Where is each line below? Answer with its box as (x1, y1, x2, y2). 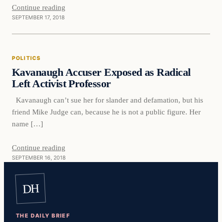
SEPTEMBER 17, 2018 (12, 14, 65, 21)
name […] (12, 119, 43, 128)
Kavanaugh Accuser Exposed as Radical (12, 66, 191, 79)
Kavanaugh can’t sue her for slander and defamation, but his (12, 95, 203, 104)
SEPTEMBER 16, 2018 (12, 154, 66, 161)
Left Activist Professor (12, 78, 111, 90)
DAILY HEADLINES (24, 61, 76, 67)
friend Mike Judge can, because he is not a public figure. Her (12, 107, 201, 116)
